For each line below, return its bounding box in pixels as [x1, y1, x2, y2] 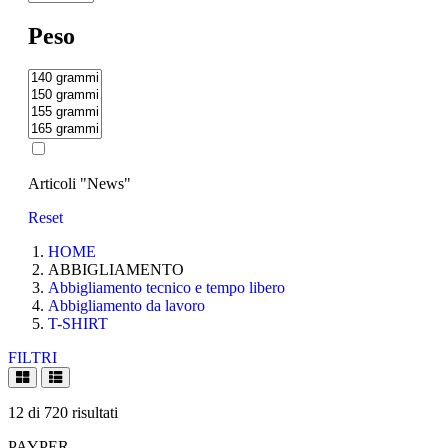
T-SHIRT [48, 315, 108, 333]
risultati [72, 404, 118, 422]
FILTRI [8, 349, 57, 367]
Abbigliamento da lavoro [48, 297, 205, 315]
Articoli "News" [28, 175, 131, 193]
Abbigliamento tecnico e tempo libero [48, 279, 285, 297]
